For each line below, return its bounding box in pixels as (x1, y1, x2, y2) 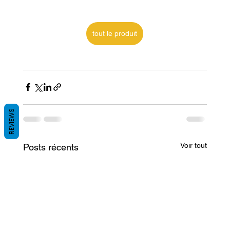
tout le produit (92, 29, 138, 37)
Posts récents (23, 141, 79, 152)
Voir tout (180, 141, 207, 149)
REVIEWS (7, 108, 16, 135)
